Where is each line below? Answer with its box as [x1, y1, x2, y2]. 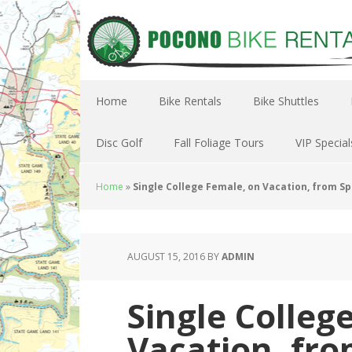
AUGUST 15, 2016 [127, 250, 205, 263]
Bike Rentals [159, 93, 222, 108]
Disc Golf [96, 135, 142, 150]
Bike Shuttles [253, 93, 319, 108]
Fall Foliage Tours [174, 135, 264, 150]
